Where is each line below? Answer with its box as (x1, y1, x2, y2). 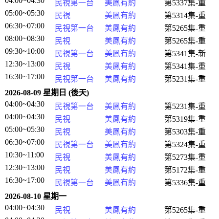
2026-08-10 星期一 (5, 192, 66, 200)
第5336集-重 (164, 178, 206, 187)
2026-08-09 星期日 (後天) (5, 88, 89, 97)
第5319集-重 (164, 115, 206, 123)
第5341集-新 (164, 49, 206, 58)
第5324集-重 (164, 140, 206, 149)
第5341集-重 (164, 62, 206, 70)
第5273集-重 (164, 153, 206, 161)
